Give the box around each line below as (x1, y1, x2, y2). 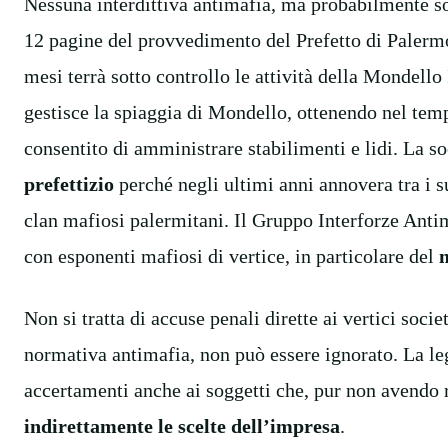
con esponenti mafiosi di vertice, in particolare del (24, 244, 439, 267)
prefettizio (24, 172, 114, 195)
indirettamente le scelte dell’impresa (24, 414, 340, 437)
